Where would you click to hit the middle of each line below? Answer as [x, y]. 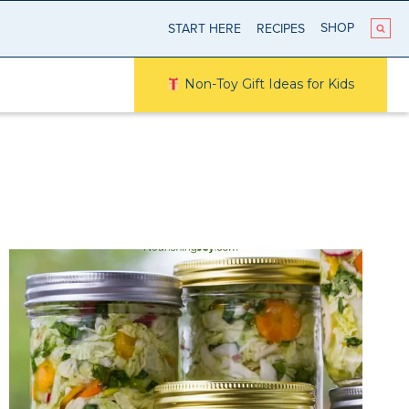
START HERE [205, 28]
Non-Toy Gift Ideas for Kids [268, 84]
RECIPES [280, 28]
